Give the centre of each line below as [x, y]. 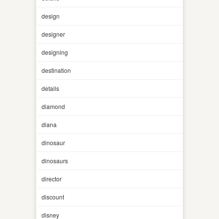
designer [53, 34]
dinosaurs [55, 160]
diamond [53, 106]
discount [53, 197]
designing [55, 52]
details [50, 88]
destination [56, 70]
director [52, 178]
